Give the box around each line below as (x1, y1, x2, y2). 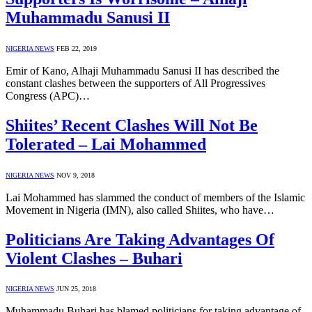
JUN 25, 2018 (56, 285, 96, 293)
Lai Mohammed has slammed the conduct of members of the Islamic (6, 191, 305, 203)
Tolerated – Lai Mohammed (6, 134, 206, 153)
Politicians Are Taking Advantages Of (6, 230, 274, 249)
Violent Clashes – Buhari (6, 249, 182, 267)
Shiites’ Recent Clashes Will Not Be (6, 116, 258, 134)
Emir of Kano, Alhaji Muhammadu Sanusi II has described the (6, 64, 279, 77)
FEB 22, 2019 (56, 44, 97, 52)
